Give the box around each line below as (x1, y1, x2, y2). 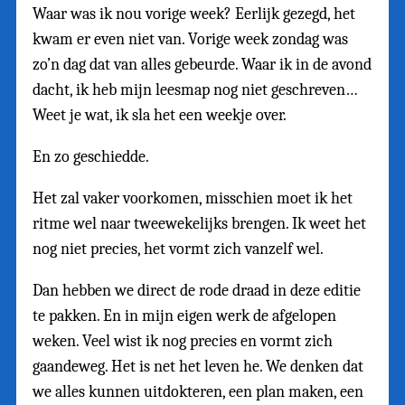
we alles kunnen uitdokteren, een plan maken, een (33, 382, 363, 402)
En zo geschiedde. (33, 147, 149, 167)
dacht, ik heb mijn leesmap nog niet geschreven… (33, 80, 357, 100)
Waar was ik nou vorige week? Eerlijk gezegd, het (33, 5, 355, 24)
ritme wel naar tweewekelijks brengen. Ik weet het (33, 214, 366, 234)
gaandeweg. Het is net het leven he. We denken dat (33, 357, 363, 377)
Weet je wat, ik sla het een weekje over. (33, 106, 287, 126)
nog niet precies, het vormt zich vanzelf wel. (33, 240, 324, 259)
